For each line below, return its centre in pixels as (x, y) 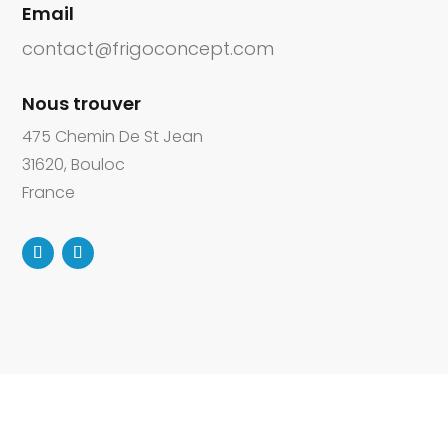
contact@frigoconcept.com (148, 49)
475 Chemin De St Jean (113, 137)
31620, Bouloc (74, 165)
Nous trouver (82, 104)
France (49, 193)
